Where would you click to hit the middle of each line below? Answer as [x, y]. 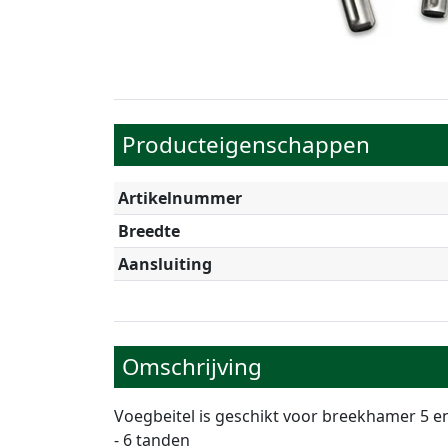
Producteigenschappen [246, 144]
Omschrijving [192, 366]
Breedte [149, 230]
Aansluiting [165, 263]
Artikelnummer [180, 197]
